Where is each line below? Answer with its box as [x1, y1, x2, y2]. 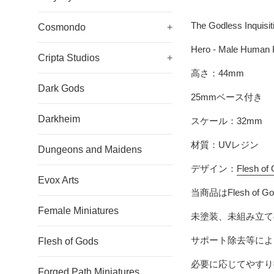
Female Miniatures [38, 206, 119, 216]
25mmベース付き [191, 92, 262, 103]
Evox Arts [38, 175, 79, 185]
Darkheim [38, 114, 80, 124]
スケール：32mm [191, 116, 262, 127]
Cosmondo [38, 22, 86, 32]
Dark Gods [38, 83, 84, 94]
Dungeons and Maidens [38, 144, 142, 155]
